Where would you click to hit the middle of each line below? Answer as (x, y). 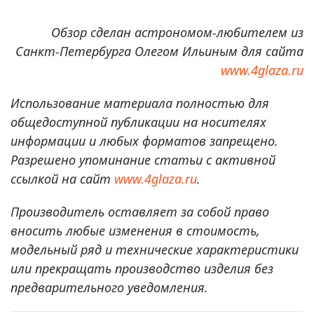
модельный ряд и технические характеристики (155, 250)
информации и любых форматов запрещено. (144, 141)
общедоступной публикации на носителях (138, 122)
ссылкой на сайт (62, 179)
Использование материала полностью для (140, 103)
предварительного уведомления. (109, 288)
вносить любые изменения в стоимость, (135, 231)
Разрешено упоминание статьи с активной (143, 160)
